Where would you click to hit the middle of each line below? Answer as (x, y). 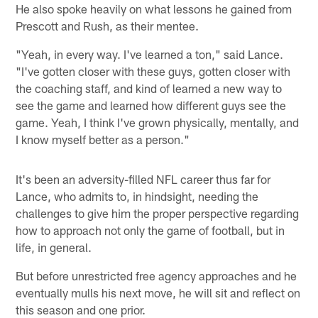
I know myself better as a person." (103, 139)
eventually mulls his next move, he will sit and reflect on (158, 292)
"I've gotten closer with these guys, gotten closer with (153, 71)
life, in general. (54, 247)
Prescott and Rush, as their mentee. (108, 25)
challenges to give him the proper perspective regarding (158, 213)
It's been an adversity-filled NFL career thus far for (143, 179)
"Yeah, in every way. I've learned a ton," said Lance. (150, 54)
